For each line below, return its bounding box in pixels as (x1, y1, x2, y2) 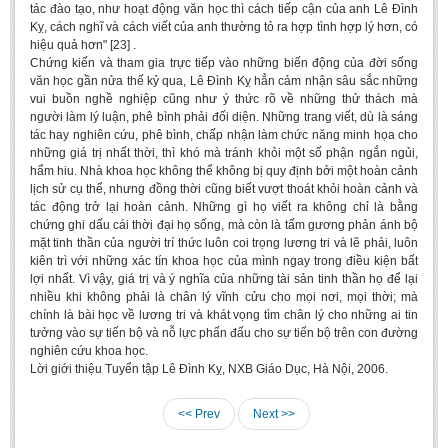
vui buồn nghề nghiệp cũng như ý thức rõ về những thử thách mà (30, 92, 418, 106)
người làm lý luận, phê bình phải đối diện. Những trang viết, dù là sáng (30, 110, 418, 124)
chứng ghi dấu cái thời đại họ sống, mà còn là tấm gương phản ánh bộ (30, 218, 418, 232)
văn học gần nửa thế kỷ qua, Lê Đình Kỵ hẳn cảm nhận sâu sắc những (30, 74, 418, 88)
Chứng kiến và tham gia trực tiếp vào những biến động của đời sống (30, 56, 418, 70)
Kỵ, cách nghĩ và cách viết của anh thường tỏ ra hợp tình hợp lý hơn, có (30, 20, 418, 34)
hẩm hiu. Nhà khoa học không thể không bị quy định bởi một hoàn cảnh (30, 164, 418, 178)
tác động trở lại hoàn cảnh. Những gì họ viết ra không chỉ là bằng (30, 200, 418, 214)
